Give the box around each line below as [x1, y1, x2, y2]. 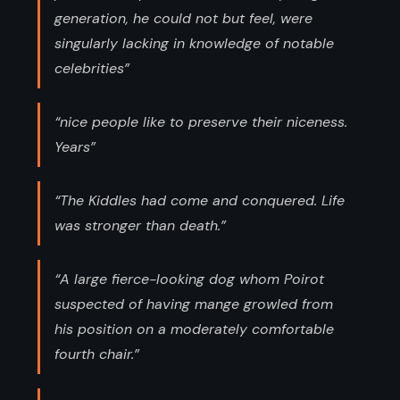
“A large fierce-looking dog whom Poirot [54, 269, 324, 288]
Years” [54, 137, 96, 156]
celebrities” [54, 58, 129, 78]
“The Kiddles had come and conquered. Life [54, 190, 345, 210]
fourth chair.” [54, 344, 139, 363]
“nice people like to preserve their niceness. [54, 112, 347, 131]
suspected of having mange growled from [54, 294, 333, 313]
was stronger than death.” [54, 215, 226, 235]
